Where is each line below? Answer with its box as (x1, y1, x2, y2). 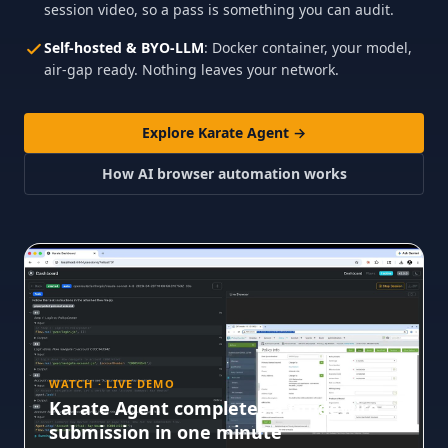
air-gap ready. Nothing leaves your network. (44, 60, 339, 79)
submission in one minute (49, 419, 282, 444)
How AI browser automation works (101, 164, 347, 183)
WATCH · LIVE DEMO (49, 375, 175, 391)
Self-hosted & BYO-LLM (44, 38, 204, 57)
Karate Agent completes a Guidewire (49, 395, 379, 420)
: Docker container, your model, (204, 38, 412, 57)
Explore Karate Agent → (142, 123, 306, 142)
